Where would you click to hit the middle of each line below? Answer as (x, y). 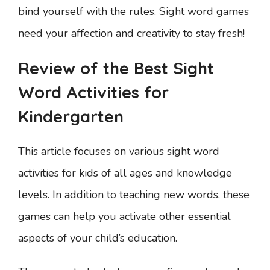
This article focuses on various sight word (119, 151)
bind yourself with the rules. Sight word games (133, 11)
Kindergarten (71, 116)
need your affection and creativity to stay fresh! (131, 33)
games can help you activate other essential (124, 216)
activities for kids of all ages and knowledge (125, 173)
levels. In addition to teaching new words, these (134, 195)
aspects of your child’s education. (98, 238)
